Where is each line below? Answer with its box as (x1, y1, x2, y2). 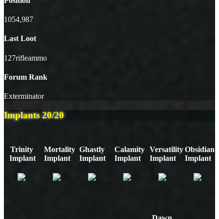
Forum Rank (4, 72, 47, 81)
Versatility (149, 145, 183, 153)
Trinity (10, 145, 33, 153)
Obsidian (184, 145, 215, 153)
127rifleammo (4, 53, 47, 62)
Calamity (114, 145, 145, 153)
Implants (4, 109, 42, 120)
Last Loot (4, 34, 36, 43)
